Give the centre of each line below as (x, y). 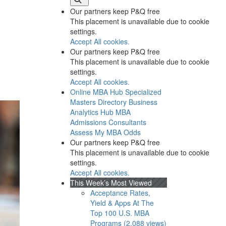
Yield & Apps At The (122, 203)
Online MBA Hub (96, 92)
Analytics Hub (92, 112)
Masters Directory (98, 102)
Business (143, 102)
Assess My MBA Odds (105, 132)
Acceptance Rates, (120, 193)
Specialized (143, 92)
